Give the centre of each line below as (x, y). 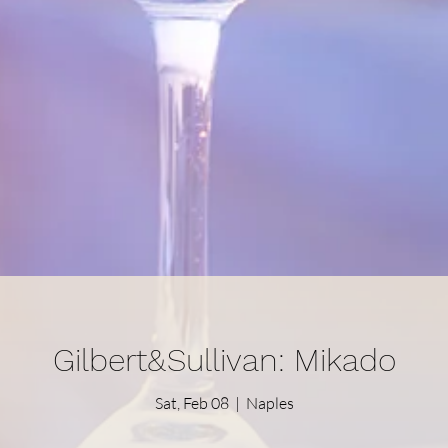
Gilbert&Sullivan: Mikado (224, 360)
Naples (269, 402)
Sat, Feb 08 (191, 402)
